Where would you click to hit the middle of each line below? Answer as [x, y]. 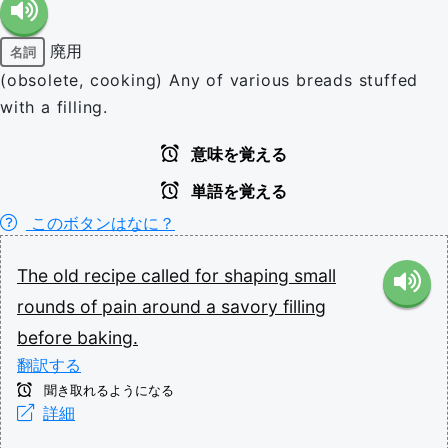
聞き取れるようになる [107, 390]
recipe [112, 275]
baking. [107, 337]
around [174, 306]
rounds [48, 306]
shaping [259, 275]
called [168, 275]
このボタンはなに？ [100, 223]
